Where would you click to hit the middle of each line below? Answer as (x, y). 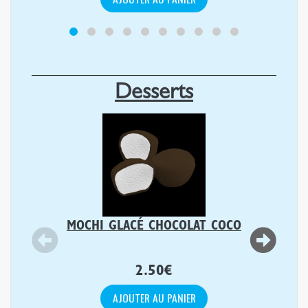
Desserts (154, 95)
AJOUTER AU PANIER (154, 298)
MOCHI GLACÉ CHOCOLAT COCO (154, 228)
